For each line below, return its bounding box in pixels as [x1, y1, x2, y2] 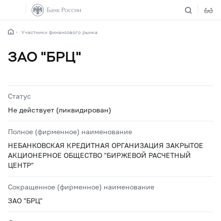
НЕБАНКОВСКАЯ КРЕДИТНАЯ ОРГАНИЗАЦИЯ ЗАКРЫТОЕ [8, 141, 203, 149]
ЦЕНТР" [8, 161, 34, 169]
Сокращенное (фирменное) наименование [8, 183, 154, 191]
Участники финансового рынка [21, 29, 98, 35]
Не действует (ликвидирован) [8, 106, 111, 114]
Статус [8, 92, 31, 100]
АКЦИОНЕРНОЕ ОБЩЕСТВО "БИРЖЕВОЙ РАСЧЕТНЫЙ [8, 151, 191, 159]
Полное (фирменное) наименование [8, 127, 132, 136]
